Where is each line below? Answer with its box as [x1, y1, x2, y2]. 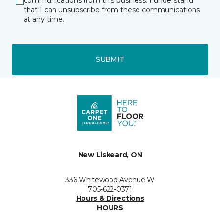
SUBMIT [95, 55, 125, 64]
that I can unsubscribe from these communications [24, 5, 200, 14]
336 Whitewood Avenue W [65, 175, 155, 184]
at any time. [24, 15, 64, 24]
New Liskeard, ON [78, 150, 142, 159]
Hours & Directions [76, 194, 144, 203]
